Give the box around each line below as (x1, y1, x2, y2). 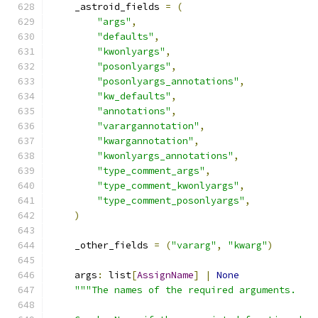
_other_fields (52, 239, 154, 251)
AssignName (137, 269, 194, 281)
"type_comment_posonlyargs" (97, 194, 245, 207)
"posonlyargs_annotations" (97, 75, 239, 87)
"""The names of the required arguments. (75, 284, 296, 296)
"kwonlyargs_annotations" (97, 150, 234, 162)
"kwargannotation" (97, 135, 194, 147)
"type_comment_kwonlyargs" (97, 180, 239, 192)
